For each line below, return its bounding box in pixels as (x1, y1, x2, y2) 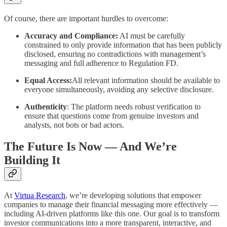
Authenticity (24, 102, 67, 111)
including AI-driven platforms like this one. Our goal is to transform (4, 209, 219, 218)
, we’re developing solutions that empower (65, 191, 201, 200)
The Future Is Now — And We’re (4, 140, 177, 154)
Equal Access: (24, 76, 72, 85)
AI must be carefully (118, 31, 185, 41)
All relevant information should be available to (72, 76, 220, 85)
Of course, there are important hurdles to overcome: (4, 14, 168, 23)
